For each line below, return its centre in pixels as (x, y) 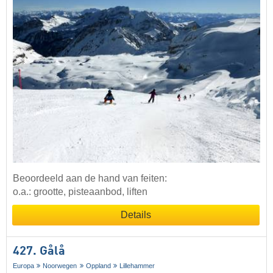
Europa (23, 266)
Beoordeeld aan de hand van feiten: (90, 179)
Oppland (98, 266)
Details (136, 215)
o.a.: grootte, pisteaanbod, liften (80, 192)
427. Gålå (39, 252)
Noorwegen (60, 266)
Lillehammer (137, 266)
